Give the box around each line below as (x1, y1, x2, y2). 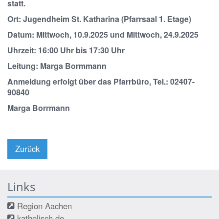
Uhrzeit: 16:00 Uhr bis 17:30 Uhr (7, 44, 125, 56)
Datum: (7, 29, 36, 40)
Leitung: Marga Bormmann (7, 60, 107, 71)
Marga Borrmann (7, 102, 70, 113)
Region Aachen (17, 200, 72, 212)
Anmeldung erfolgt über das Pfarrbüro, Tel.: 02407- (7, 76, 195, 87)
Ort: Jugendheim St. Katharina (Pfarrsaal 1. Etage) (7, 13, 191, 24)
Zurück (15, 143, 40, 154)
